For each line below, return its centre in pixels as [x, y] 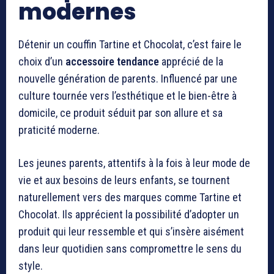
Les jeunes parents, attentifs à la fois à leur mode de [134, 163]
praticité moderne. [59, 130]
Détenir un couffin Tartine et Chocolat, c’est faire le [130, 44]
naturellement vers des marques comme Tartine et [130, 197]
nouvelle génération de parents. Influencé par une [128, 78]
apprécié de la [191, 61]
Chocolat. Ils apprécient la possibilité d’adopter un [129, 214]
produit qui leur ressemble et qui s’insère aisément [131, 231]
